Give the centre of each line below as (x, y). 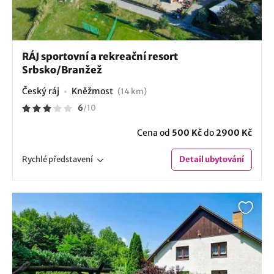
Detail (191, 159)
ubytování (224, 159)
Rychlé (35, 159)
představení (71, 159)
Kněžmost (93, 91)
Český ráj (41, 91)
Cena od (154, 132)
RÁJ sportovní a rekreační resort (100, 56)
